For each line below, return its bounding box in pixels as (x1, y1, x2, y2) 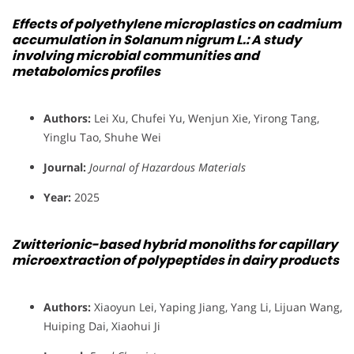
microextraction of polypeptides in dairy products (12, 250, 339, 269)
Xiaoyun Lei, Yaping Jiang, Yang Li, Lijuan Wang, (91, 299, 342, 314)
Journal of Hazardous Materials (89, 160, 246, 175)
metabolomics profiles (12, 62, 160, 81)
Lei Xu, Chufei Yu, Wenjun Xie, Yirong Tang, (91, 111, 319, 126)
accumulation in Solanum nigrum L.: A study (12, 31, 301, 50)
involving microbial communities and (12, 47, 259, 66)
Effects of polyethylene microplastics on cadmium (12, 15, 341, 34)
